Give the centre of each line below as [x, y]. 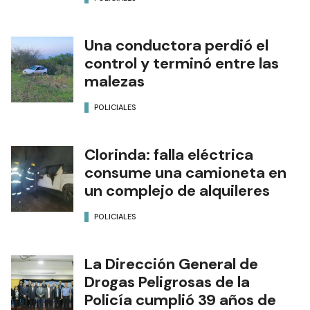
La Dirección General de [171, 264]
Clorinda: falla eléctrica [169, 155]
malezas [115, 82]
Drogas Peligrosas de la [167, 282]
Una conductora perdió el [176, 46]
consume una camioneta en [185, 173]
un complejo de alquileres [177, 191]
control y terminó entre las [182, 64]
